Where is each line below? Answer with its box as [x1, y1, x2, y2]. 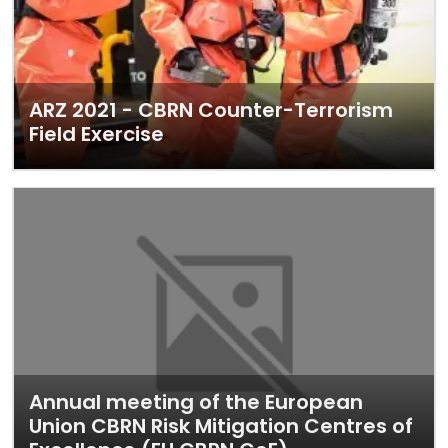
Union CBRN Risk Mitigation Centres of [29, 412, 413, 440]
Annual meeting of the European [29, 388, 363, 416]
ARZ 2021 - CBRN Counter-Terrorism [29, 96, 393, 124]
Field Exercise [29, 120, 164, 148]
